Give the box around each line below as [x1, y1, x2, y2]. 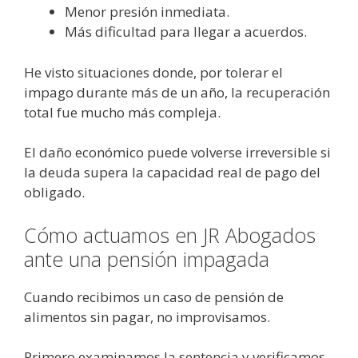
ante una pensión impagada [24, 245, 269, 272]
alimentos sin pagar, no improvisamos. [24, 307, 270, 326]
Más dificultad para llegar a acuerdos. [65, 22, 307, 42]
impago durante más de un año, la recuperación [24, 82, 330, 101]
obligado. [24, 183, 85, 202]
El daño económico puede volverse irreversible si [24, 143, 331, 162]
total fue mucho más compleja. [24, 102, 221, 121]
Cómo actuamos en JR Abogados [24, 221, 316, 249]
